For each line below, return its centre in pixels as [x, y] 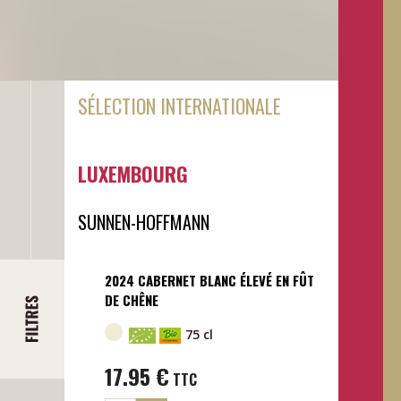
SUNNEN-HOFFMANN [143, 222]
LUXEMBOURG [132, 173]
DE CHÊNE [131, 299]
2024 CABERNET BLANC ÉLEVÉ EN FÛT [209, 280]
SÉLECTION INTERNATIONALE [179, 105]
